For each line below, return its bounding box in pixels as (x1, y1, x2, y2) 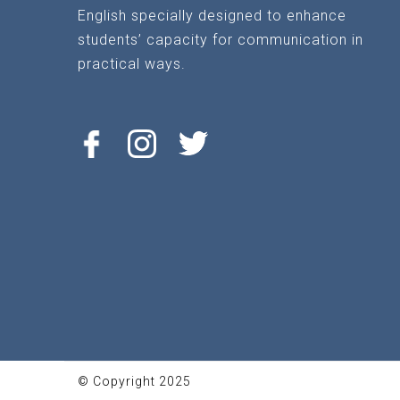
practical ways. (78, 55, 186, 72)
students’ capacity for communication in (78, 31, 363, 48)
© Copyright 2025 (78, 374, 191, 388)
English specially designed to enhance (78, 7, 346, 24)
